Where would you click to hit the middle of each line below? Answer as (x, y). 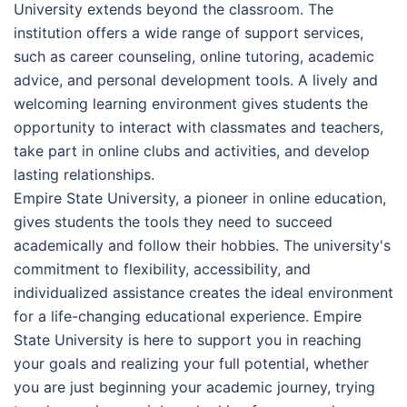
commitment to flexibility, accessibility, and (162, 268)
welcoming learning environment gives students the (191, 103)
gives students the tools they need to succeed (173, 221)
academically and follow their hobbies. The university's (202, 245)
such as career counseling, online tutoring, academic (194, 56)
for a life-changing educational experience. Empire (188, 316)
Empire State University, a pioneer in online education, (200, 198)
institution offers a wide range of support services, (189, 32)
